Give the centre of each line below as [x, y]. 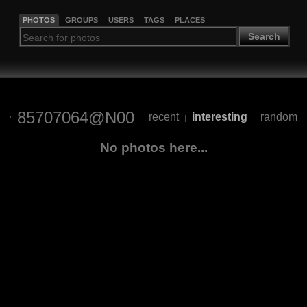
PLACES [189, 20]
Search [264, 37]
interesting [220, 117]
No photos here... [153, 147]
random [279, 117]
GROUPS [81, 20]
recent [164, 117]
